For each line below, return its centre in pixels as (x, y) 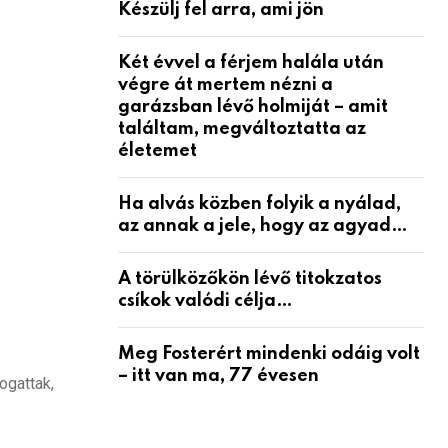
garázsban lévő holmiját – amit (253, 106)
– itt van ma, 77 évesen (218, 375)
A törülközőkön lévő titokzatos (250, 278)
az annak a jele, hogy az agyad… (263, 225)
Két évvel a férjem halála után (251, 62)
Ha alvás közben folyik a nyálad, (259, 203)
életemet (157, 150)
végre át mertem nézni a (225, 84)
